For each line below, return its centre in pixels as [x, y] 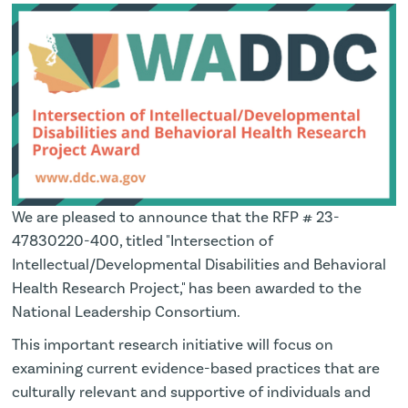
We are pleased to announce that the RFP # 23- [176, 217]
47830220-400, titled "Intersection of [143, 241]
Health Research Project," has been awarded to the [187, 288]
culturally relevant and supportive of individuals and [192, 392]
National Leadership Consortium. [127, 312]
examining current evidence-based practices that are [196, 368]
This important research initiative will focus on [173, 345]
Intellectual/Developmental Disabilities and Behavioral [199, 265]
